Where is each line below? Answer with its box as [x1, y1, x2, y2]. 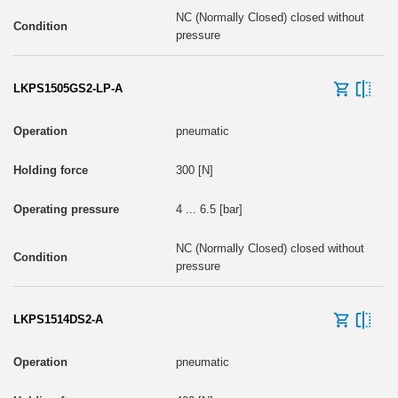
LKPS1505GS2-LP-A [13, 81, 123, 95]
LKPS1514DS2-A [13, 312, 103, 326]
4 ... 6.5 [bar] [175, 202, 243, 216]
